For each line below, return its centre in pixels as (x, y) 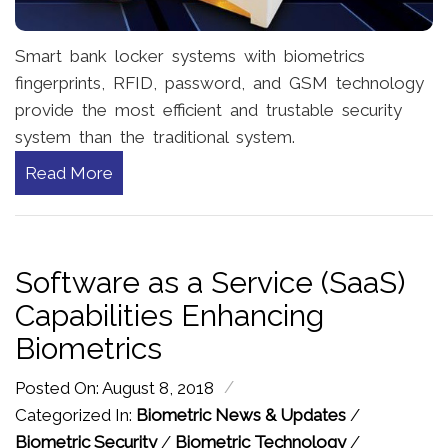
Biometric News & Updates (241, 415)
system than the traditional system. (155, 137)
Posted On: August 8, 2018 (114, 388)
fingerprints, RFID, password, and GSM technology (219, 83)
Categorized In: (75, 415)
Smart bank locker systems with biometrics (190, 56)
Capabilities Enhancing (169, 316)
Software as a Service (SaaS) (210, 283)
